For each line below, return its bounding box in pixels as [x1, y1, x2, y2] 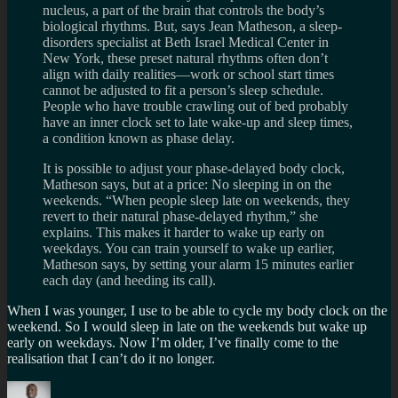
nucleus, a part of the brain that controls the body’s [43, 2, 324, 18]
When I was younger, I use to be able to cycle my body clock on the [7, 302, 387, 318]
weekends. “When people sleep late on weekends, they [43, 192, 350, 208]
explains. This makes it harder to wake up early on [43, 224, 324, 240]
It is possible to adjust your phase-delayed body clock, [43, 160, 345, 176]
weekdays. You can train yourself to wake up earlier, [43, 240, 335, 256]
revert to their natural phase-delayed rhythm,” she [43, 208, 318, 224]
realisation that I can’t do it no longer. [7, 350, 215, 366]
